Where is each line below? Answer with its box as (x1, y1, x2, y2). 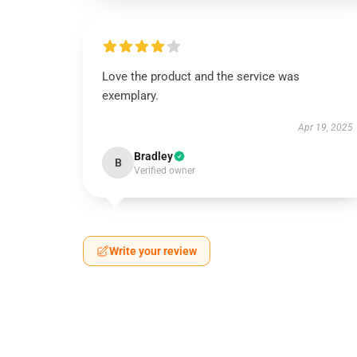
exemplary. (102, 88, 159, 103)
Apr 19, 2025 (297, 122, 353, 133)
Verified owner (134, 165, 195, 176)
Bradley (134, 150, 173, 163)
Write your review (109, 245, 197, 257)
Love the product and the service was (102, 69, 300, 84)
